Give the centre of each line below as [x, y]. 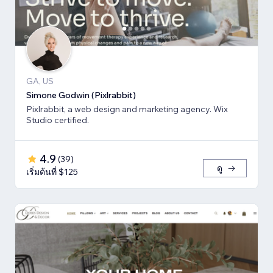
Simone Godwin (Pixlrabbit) [81, 95]
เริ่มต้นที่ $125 [52, 172]
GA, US [40, 81]
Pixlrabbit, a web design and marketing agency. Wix [127, 109]
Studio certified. [58, 120]
